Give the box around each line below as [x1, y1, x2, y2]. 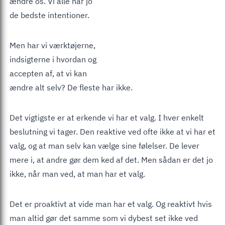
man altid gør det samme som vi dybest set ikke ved [10, 212, 198, 223]
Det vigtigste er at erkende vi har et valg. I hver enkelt [10, 112, 204, 123]
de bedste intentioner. [10, 10, 89, 20]
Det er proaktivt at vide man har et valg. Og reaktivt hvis [10, 198, 212, 209]
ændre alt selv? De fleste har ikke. [10, 82, 133, 92]
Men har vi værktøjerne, [10, 40, 95, 50]
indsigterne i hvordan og [10, 54, 96, 64]
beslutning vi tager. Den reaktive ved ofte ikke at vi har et [10, 126, 215, 137]
